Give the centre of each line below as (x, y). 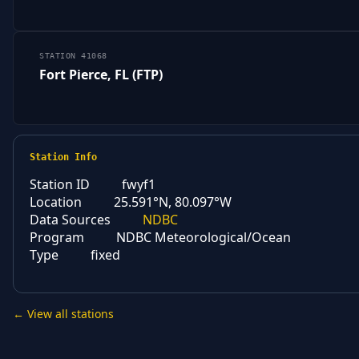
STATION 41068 (73, 56)
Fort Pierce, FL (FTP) (101, 75)
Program (57, 238)
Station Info (63, 157)
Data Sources (70, 220)
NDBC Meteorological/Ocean (204, 238)
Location (56, 202)
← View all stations (63, 314)
